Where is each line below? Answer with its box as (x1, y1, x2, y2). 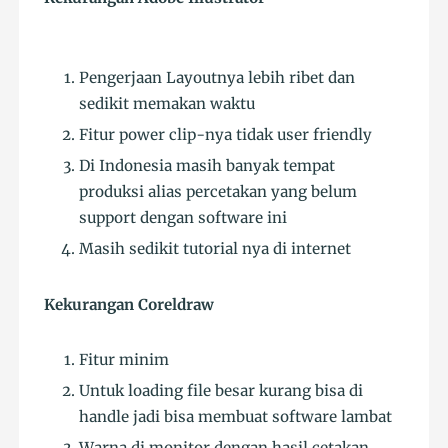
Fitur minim (79, 350, 170, 370)
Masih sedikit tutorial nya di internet (79, 239, 352, 259)
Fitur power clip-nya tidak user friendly (79, 125, 373, 145)
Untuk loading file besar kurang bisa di (79, 381, 364, 401)
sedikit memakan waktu (79, 94, 256, 114)
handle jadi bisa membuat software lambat (79, 407, 393, 427)
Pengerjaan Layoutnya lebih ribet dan (79, 68, 356, 88)
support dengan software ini (79, 208, 288, 228)
